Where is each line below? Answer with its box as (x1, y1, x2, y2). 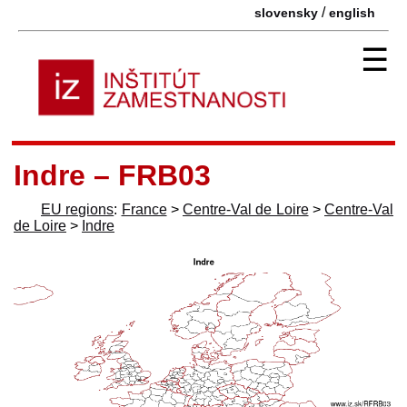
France (121, 201, 167, 217)
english (329, 5, 375, 20)
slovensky (254, 5, 318, 20)
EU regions (41, 201, 114, 217)
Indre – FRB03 (14, 158, 211, 192)
